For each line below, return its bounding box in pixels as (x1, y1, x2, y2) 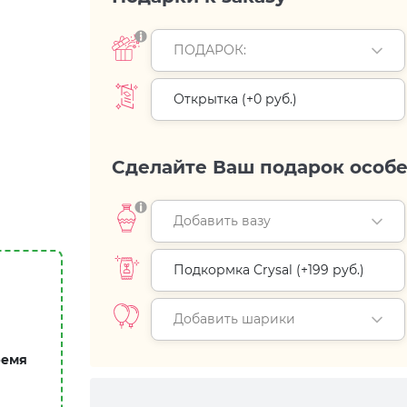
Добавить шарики (174, 311, 295, 327)
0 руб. (253, 91, 293, 107)
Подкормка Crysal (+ (174, 262, 308, 278)
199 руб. (308, 262, 360, 278)
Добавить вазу (174, 213, 271, 229)
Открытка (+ (174, 91, 253, 107)
